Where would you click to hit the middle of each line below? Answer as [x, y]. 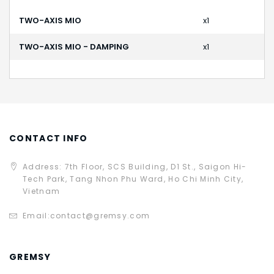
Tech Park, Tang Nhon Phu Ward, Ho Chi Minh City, [133, 179]
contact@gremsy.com [100, 216]
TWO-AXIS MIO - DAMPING [74, 47]
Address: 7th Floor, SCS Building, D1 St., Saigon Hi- [135, 167]
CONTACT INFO [49, 139]
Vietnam [42, 191]
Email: [36, 216]
